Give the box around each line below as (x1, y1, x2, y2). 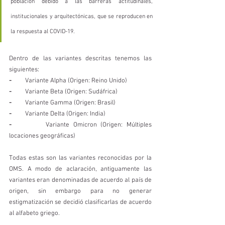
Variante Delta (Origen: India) (13, 110, 107, 118)
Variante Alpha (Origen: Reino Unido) (12, 77, 129, 85)
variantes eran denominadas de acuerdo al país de (9, 176, 152, 184)
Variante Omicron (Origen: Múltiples (15, 121, 152, 129)
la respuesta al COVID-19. (11, 28, 75, 35)
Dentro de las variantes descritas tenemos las (9, 55, 152, 63)
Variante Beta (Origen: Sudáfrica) (13, 88, 119, 96)
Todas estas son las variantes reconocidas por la (9, 154, 152, 162)
